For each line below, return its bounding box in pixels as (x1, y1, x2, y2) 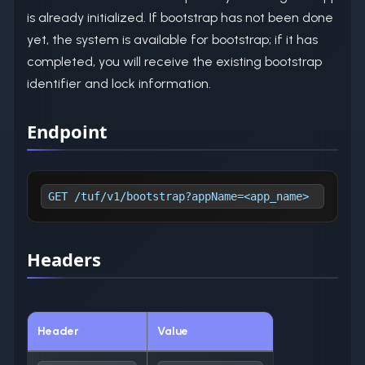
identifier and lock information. (27, 75, 211, 91)
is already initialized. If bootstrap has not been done (27, 9, 333, 25)
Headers (27, 246, 101, 271)
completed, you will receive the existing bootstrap (27, 53, 322, 69)
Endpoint (27, 118, 108, 143)
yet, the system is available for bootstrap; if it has (27, 31, 318, 47)
